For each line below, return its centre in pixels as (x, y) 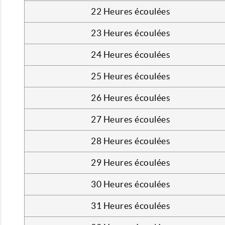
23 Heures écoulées (131, 33)
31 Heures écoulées (131, 206)
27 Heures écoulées (131, 119)
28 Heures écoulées (131, 141)
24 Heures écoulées (131, 54)
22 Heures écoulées (131, 11)
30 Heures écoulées (131, 184)
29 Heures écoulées (131, 162)
